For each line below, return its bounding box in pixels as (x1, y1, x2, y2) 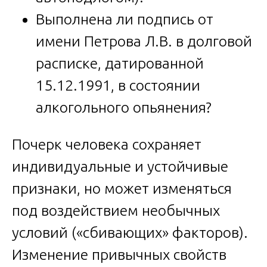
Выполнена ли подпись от (36, 10, 213, 27)
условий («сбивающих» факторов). (12, 223, 248, 241)
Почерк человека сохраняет (12, 135, 201, 153)
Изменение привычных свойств (12, 246, 226, 263)
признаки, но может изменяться (12, 179, 232, 197)
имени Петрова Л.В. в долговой (36, 32, 252, 49)
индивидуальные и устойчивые (12, 157, 228, 175)
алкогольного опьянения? (36, 98, 212, 116)
